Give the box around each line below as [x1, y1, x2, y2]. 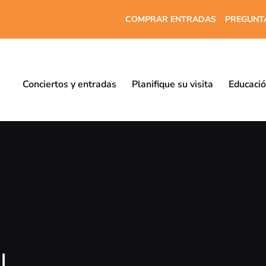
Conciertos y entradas [22, 78, 116, 91]
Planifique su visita [131, 78, 213, 91]
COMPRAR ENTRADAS [125, 13, 216, 25]
